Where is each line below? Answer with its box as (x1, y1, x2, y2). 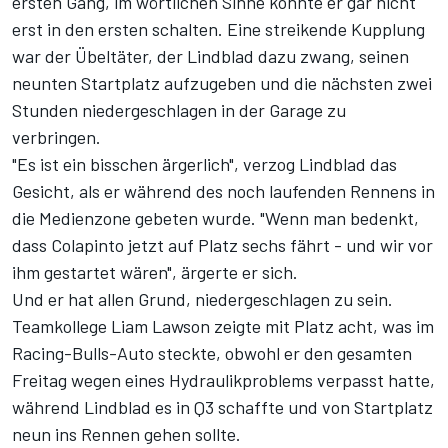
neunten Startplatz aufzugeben (12, 72, 256, 95)
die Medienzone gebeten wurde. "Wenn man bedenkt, (12, 207, 419, 230)
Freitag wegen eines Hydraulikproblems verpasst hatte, (12, 369, 435, 392)
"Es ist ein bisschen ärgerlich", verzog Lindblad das (12, 153, 397, 176)
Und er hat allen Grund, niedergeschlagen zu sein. (12, 288, 393, 311)
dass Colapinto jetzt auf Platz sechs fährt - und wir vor (12, 234, 433, 257)
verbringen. (12, 126, 101, 149)
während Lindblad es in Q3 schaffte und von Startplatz (12, 396, 433, 419)
